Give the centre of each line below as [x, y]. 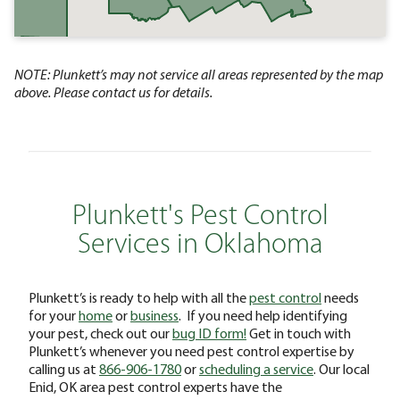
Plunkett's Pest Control [200, 217]
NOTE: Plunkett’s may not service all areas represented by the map [199, 74]
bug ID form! [209, 333]
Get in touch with [299, 333]
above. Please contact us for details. [113, 92]
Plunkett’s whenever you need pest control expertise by [192, 350]
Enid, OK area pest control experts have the [155, 386]
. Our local [342, 368]
